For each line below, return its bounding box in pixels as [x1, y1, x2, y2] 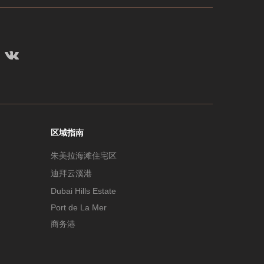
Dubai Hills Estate [50, 186, 116, 196]
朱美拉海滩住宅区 [50, 151, 117, 161]
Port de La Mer [50, 203, 107, 213]
